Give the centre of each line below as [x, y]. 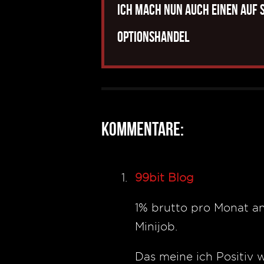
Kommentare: [143, 129]
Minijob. [156, 226]
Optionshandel [153, 37]
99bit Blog [164, 177]
